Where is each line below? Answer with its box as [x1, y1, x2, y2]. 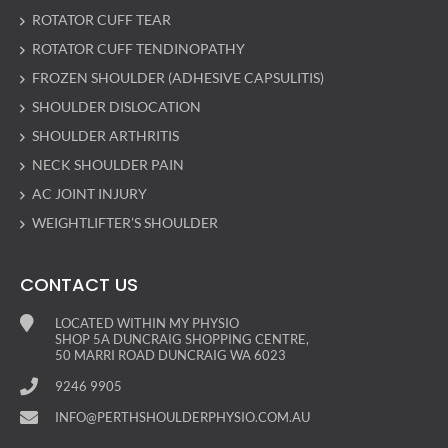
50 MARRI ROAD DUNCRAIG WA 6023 [55, 347, 286, 363]
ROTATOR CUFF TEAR [32, 11, 171, 28]
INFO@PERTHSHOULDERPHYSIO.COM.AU [55, 409, 310, 425]
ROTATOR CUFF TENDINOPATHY [32, 40, 245, 57]
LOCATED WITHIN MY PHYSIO [55, 315, 239, 331]
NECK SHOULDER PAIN [32, 156, 184, 173]
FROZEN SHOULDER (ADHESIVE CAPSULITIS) [32, 69, 324, 86]
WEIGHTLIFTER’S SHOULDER [32, 214, 218, 231]
